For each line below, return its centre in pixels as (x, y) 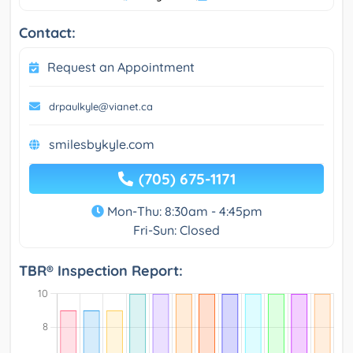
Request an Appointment (121, 67)
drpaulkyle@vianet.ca (101, 107)
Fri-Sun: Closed (176, 230)
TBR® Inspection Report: (101, 271)
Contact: (47, 33)
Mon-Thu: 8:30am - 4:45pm (183, 212)
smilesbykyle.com (102, 145)
